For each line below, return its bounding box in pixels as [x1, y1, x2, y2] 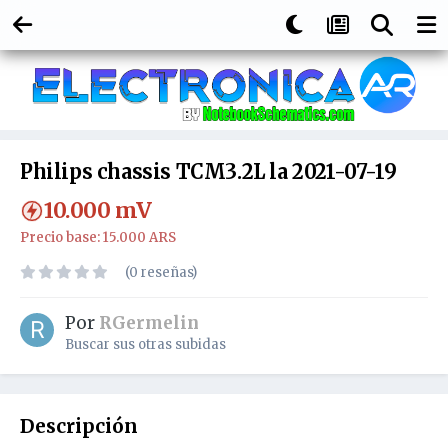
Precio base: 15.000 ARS [20, 229, 176, 247]
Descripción [20, 414, 138, 439]
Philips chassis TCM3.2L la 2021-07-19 [20, 159, 397, 185]
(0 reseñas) [125, 264, 197, 282]
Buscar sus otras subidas [65, 336, 226, 354]
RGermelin [99, 312, 199, 335]
